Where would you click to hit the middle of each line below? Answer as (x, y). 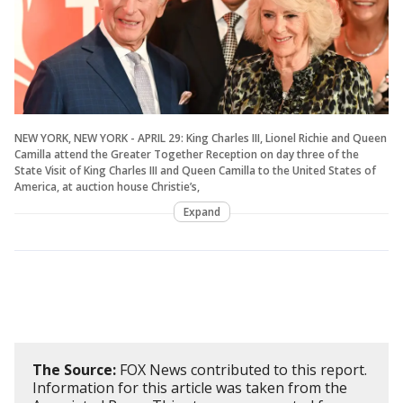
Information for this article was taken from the (190, 388)
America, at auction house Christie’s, (107, 187)
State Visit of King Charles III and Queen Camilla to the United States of (195, 171)
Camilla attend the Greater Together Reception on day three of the (187, 155)
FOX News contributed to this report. (242, 370)
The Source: (74, 370)
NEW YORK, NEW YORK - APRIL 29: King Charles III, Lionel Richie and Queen (201, 139)
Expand (201, 212)
